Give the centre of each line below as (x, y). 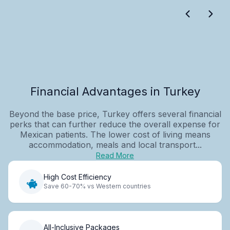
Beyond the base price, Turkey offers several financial (115, 114)
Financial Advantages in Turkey (115, 91)
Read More (115, 155)
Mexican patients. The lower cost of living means (115, 134)
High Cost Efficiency (78, 177)
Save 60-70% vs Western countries (97, 186)
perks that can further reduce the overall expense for (115, 124)
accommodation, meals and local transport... (115, 145)
